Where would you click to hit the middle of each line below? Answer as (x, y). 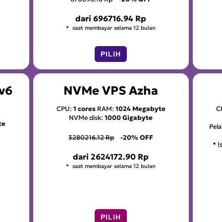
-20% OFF (137, 138)
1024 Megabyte (140, 109)
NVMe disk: (87, 118)
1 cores (84, 109)
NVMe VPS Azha (111, 91)
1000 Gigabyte (129, 118)
